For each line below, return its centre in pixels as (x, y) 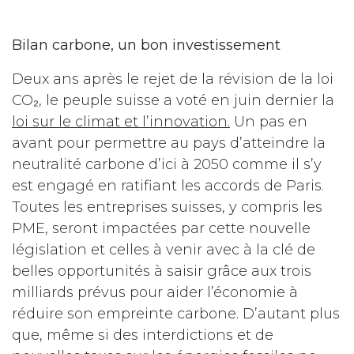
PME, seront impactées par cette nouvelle (161, 229)
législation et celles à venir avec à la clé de (164, 250)
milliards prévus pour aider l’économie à (155, 293)
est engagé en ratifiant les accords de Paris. (168, 186)
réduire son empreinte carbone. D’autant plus (176, 314)
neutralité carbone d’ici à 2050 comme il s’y (167, 165)
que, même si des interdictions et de (143, 335)
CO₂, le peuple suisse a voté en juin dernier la (173, 101)
